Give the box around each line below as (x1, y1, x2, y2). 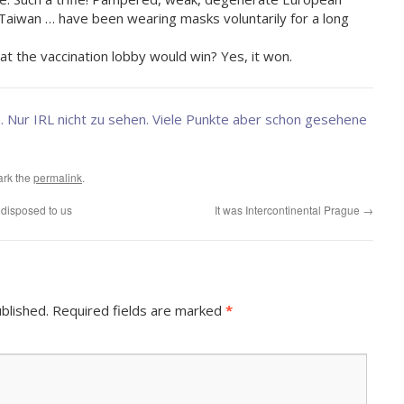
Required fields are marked (52, 301, 225, 319)
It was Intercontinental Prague (215, 202, 363, 217)
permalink (33, 170, 82, 185)
